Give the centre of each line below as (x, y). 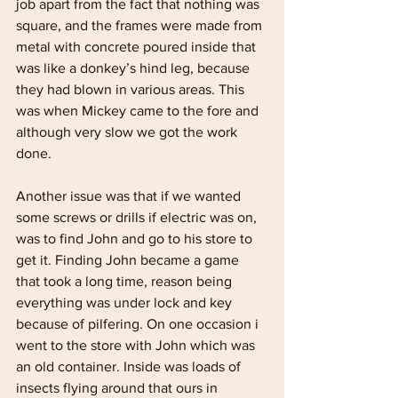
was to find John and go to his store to (136, 239)
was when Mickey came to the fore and (139, 111)
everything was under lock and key (126, 302)
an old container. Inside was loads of (130, 366)
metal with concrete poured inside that (138, 47)
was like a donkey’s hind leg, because (135, 68)
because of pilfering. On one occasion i (139, 324)
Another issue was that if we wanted (130, 196)
